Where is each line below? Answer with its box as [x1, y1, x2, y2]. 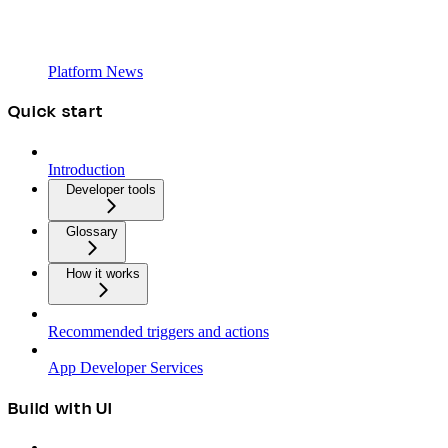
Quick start [8, 99, 104, 125]
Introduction [48, 160, 125, 178]
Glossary [66, 223, 118, 239]
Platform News [48, 62, 143, 80]
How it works [66, 265, 140, 281]
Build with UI [8, 395, 114, 421]
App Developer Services [48, 358, 203, 376]
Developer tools [66, 181, 156, 197]
